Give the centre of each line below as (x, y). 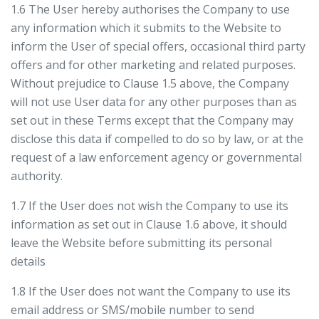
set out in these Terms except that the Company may (152, 120)
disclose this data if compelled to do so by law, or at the (157, 139)
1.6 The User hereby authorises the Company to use (150, 9)
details (28, 261)
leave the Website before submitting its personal (141, 243)
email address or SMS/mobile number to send (132, 310)
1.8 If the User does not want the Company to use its (151, 291)
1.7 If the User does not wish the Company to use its (150, 206)
